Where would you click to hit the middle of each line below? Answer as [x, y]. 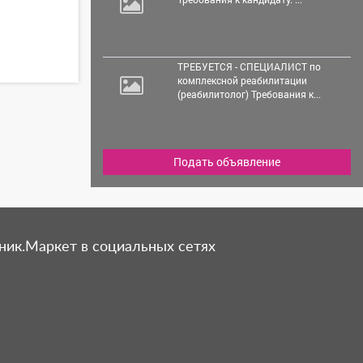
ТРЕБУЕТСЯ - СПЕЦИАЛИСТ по [249, 66]
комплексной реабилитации [242, 80]
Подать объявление [227, 161]
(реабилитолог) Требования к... [249, 94]
